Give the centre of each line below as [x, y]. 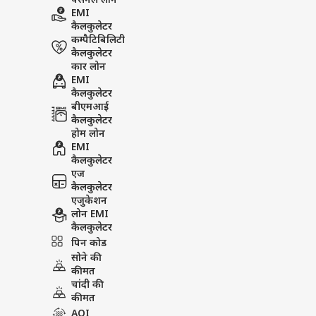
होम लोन [88, 134]
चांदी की [87, 285]
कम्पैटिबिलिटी [98, 41]
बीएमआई [90, 108]
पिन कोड [89, 243]
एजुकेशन [89, 201]
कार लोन [89, 67]
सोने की [86, 259]
